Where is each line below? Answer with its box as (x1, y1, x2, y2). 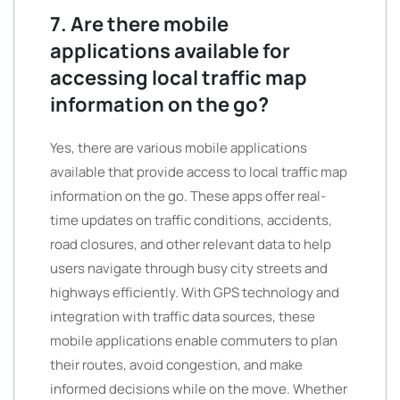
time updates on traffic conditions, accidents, (50, 211, 332, 229)
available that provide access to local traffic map (50, 162, 347, 181)
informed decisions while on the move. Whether (50, 379, 347, 398)
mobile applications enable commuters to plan (50, 331, 337, 350)
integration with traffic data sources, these (50, 307, 315, 326)
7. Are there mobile (50, 11, 229, 37)
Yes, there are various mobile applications (50, 138, 307, 157)
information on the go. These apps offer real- (50, 187, 326, 205)
